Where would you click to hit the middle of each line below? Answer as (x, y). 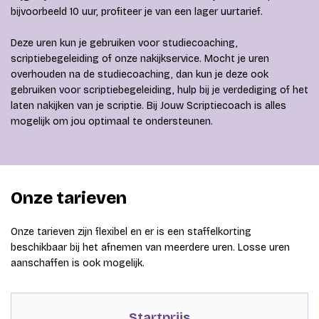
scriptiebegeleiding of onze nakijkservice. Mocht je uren (140, 58)
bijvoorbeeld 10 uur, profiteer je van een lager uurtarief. (137, 11)
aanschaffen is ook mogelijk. (78, 263)
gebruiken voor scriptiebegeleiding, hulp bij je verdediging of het (159, 90)
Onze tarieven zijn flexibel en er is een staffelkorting (131, 231)
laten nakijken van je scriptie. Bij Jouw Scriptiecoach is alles (148, 105)
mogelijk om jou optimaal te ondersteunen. (112, 121)
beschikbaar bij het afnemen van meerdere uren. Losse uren (150, 247)
